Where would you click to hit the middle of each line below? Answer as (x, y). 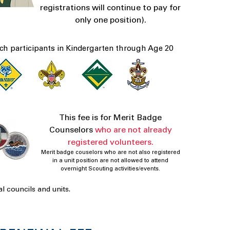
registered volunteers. (110, 143)
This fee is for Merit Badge (111, 118)
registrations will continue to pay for (111, 8)
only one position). (110, 21)
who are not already (133, 130)
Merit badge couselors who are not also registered (110, 153)
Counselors (72, 130)
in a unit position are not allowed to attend (111, 161)
